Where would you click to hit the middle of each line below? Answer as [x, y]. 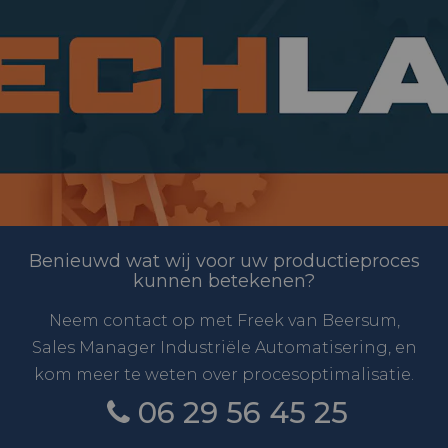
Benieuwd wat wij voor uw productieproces [224, 261]
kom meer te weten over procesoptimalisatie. [224, 374]
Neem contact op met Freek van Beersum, [224, 320]
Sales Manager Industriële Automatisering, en [224, 347]
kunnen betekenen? [224, 281]
